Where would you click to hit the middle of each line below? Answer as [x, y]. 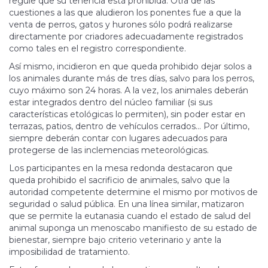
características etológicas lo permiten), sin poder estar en [127, 115]
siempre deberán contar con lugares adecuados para [118, 138]
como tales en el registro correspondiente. [98, 49]
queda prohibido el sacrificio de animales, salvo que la [119, 180]
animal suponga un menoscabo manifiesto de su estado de [133, 228]
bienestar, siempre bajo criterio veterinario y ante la [115, 240]
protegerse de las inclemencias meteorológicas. [109, 150]
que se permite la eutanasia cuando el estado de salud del [130, 216]
